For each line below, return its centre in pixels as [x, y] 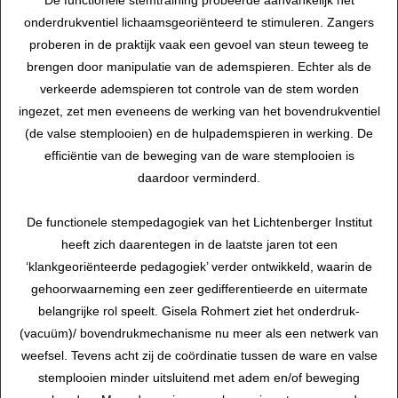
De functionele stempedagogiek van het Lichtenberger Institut [199, 223]
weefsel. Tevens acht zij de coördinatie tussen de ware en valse [199, 356]
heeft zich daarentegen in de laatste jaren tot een [199, 245]
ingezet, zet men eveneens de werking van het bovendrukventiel [199, 111]
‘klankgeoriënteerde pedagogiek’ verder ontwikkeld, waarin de [199, 267]
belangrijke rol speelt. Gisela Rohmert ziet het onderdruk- [199, 311]
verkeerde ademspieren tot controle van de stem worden [199, 89]
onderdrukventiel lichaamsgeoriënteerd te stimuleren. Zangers [199, 23]
